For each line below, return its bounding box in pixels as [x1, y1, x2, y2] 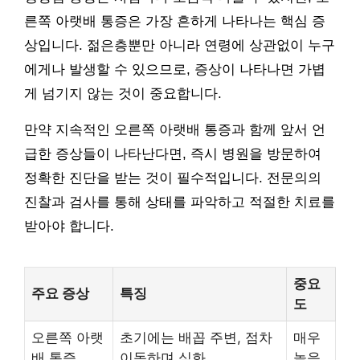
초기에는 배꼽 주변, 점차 [120, 329, 272, 346]
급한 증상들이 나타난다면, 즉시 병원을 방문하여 [24, 145, 321, 162]
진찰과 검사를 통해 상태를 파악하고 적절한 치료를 [24, 194, 335, 210]
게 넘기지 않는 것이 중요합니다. [24, 85, 222, 101]
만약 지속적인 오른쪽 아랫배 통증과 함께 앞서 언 [24, 121, 325, 137]
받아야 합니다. [24, 218, 114, 234]
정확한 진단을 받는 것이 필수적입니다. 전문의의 [24, 170, 321, 186]
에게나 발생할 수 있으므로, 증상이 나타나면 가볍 [24, 61, 325, 77]
